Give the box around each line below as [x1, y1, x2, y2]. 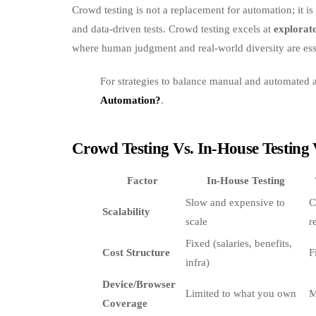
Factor [127, 174, 158, 186]
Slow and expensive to [186, 196, 285, 208]
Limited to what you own [186, 287, 296, 299]
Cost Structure [102, 246, 170, 258]
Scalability [102, 205, 150, 217]
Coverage [102, 297, 147, 309]
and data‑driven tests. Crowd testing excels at [72, 23, 274, 35]
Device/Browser [102, 278, 176, 290]
